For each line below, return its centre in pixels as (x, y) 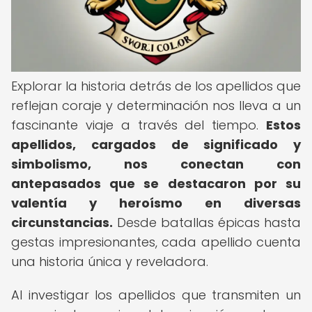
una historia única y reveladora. (110, 262)
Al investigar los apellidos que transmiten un (156, 295)
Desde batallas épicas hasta (207, 223)
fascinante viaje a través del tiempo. (139, 125)
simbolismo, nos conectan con (156, 164)
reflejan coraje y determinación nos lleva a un (156, 106)
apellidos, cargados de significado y (156, 145)
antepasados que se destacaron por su (156, 184)
